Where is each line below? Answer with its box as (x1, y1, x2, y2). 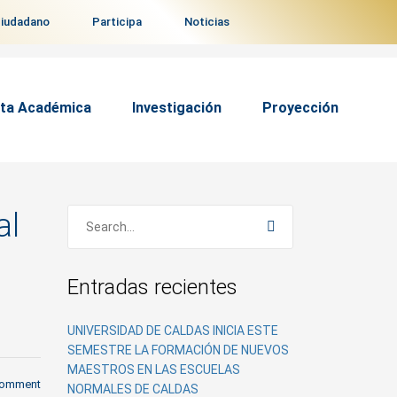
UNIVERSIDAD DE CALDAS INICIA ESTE (67, 323, 278, 338)
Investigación (131, 98, 222, 116)
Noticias (184, 15, 230, 28)
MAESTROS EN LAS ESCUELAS (67, 362, 240, 377)
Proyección (261, 98, 339, 116)
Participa (92, 15, 142, 28)
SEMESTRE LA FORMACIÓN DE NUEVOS (67, 343, 289, 357)
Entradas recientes (67, 275, 237, 300)
